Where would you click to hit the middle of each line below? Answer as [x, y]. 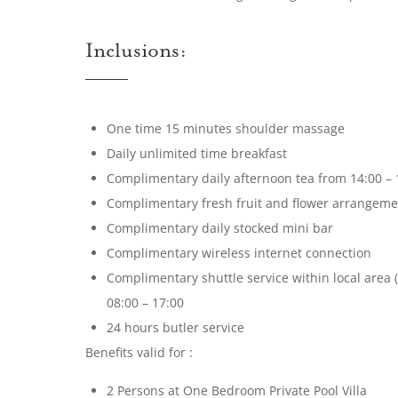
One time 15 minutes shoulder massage [227, 128]
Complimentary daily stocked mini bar [220, 228]
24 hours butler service [175, 327]
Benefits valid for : [141, 352]
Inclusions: [136, 52]
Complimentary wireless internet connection [239, 253]
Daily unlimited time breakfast [197, 153]
